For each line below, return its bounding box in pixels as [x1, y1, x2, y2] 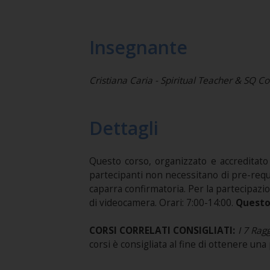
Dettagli [89, 116, 159, 140]
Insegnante [89, 35, 187, 60]
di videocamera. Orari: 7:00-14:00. [89, 196, 236, 209]
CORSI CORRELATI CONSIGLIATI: [89, 224, 238, 237]
